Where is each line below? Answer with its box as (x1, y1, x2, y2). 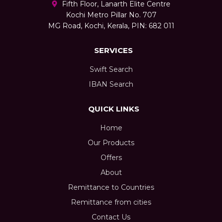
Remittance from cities (71, 198, 151, 207)
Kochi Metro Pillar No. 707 (65, 10, 157, 20)
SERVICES (94, 46, 133, 55)
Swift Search (89, 65, 133, 74)
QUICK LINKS (88, 104, 139, 114)
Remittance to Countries (68, 183, 154, 192)
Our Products (88, 138, 134, 148)
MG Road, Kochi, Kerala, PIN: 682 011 (48, 21, 174, 31)
